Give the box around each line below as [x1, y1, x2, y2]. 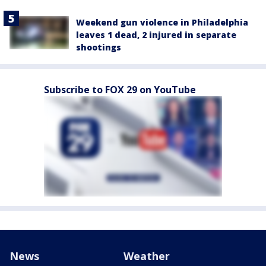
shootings [76, 42, 121, 53]
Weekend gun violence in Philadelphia [76, 17, 248, 28]
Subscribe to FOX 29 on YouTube [44, 83, 196, 97]
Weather [123, 249, 170, 264]
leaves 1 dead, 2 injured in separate [76, 29, 236, 41]
